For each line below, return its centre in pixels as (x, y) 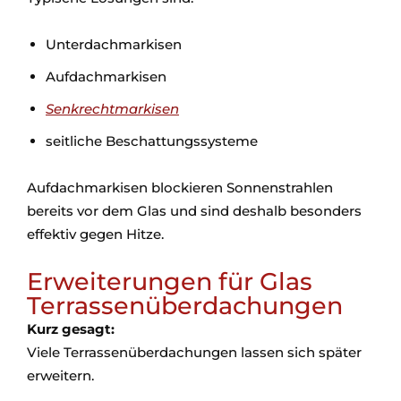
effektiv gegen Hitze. (95, 234)
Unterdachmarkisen (114, 44)
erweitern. (60, 375)
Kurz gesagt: (71, 329)
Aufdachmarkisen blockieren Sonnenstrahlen (180, 188)
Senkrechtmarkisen (112, 109)
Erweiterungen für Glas (170, 282)
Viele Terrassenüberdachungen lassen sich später (194, 352)
